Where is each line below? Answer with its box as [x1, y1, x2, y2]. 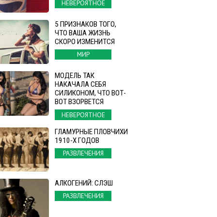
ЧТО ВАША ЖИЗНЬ [55, 29, 110, 38]
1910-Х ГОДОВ [55, 136, 99, 145]
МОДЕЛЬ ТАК [55, 71, 94, 80]
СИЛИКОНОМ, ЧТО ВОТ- [55, 89, 126, 98]
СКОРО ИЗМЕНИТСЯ [55, 37, 115, 46]
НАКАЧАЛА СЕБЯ [55, 80, 106, 89]
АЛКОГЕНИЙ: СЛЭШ [55, 178, 113, 187]
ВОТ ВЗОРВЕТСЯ [55, 97, 104, 107]
